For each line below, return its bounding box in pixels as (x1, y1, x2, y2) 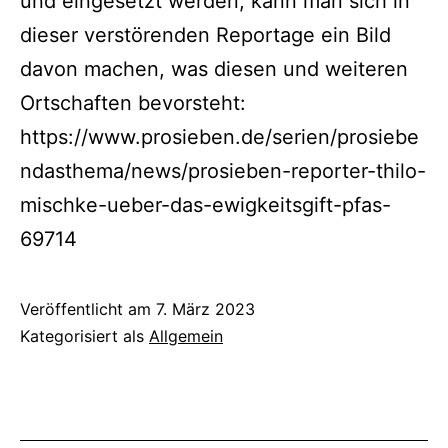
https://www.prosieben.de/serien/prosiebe (20, 124, 419, 149)
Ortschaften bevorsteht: (20, 90, 246, 115)
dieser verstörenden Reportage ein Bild (20, 22, 391, 47)
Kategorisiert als (20, 325, 149, 346)
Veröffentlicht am (20, 298, 156, 319)
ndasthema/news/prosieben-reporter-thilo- (20, 158, 426, 183)
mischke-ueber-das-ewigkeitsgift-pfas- (20, 192, 391, 217)
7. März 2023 (156, 298, 255, 319)
